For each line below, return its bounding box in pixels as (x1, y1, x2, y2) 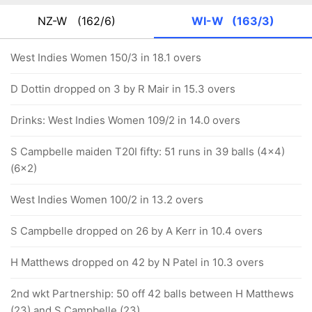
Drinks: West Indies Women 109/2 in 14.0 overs (10, 114, 240, 127)
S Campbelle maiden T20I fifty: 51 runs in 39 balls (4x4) (10, 145, 285, 158)
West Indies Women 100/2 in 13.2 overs (10, 193, 203, 206)
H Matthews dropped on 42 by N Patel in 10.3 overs (10, 256, 264, 269)
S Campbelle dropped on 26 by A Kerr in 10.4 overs (10, 224, 263, 237)
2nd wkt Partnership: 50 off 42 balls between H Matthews (10, 287, 294, 300)
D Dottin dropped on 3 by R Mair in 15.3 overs (10, 82, 235, 95)
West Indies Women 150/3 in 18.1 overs (10, 51, 201, 64)
